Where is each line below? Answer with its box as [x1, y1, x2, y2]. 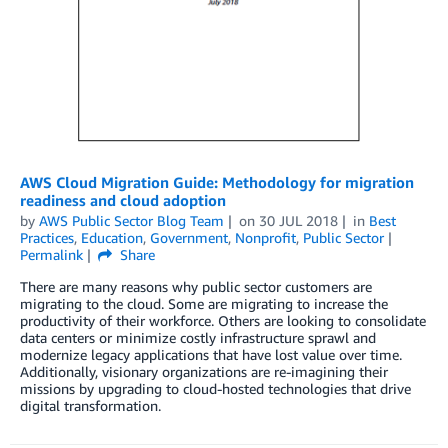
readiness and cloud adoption [20, 191, 226, 210]
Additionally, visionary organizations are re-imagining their [20, 363, 388, 381]
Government [150, 229, 228, 247]
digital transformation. [20, 397, 161, 415]
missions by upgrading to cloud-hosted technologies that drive [20, 380, 411, 398]
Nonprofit [235, 229, 296, 247]
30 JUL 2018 [258, 212, 338, 230]
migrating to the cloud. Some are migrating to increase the [20, 295, 388, 313]
